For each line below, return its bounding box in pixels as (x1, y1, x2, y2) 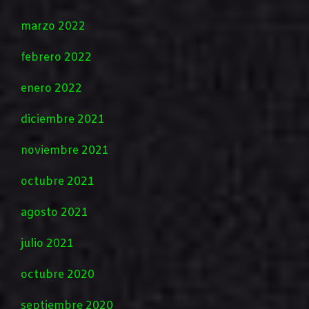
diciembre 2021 (21, 112, 105, 128)
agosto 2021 (21, 206, 88, 221)
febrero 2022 (21, 50, 92, 66)
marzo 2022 (21, 19, 86, 34)
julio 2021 (21, 237, 74, 252)
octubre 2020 (21, 268, 94, 283)
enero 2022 (21, 81, 82, 97)
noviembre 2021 (21, 143, 109, 159)
